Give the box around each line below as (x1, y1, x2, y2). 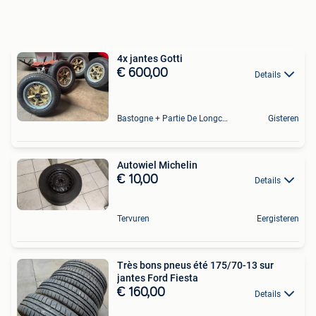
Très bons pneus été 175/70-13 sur (117, 260, 274, 272)
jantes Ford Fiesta (117, 272, 198, 284)
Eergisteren (257, 214, 299, 224)
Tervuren (117, 214, 150, 224)
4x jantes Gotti (117, 53, 183, 65)
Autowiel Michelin (117, 159, 197, 171)
